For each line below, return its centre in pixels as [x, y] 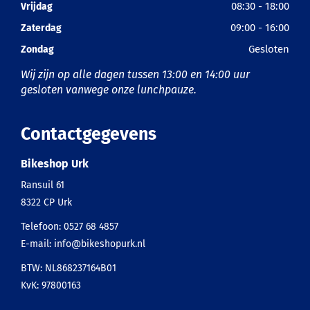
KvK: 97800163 [51, 285]
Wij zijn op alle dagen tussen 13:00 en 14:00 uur [135, 74]
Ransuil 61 [43, 185]
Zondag [37, 49]
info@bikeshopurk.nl [100, 244]
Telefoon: [42, 227]
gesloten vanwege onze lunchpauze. [109, 90]
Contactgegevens [89, 134]
